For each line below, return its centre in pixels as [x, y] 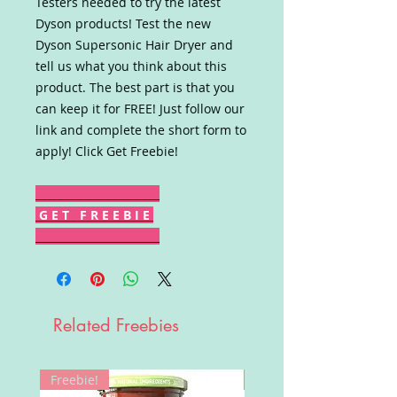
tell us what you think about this [131, 66]
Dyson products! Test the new [123, 23]
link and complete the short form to [141, 130]
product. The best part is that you [135, 87]
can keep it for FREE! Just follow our [140, 109]
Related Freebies [116, 325]
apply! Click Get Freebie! [107, 151]
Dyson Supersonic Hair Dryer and [134, 45]
